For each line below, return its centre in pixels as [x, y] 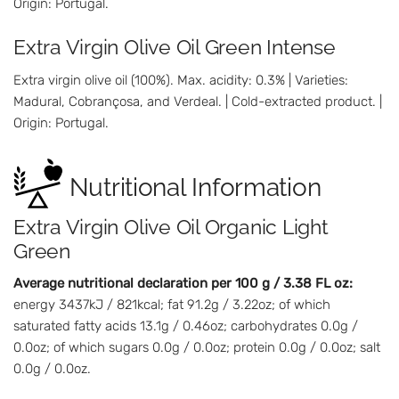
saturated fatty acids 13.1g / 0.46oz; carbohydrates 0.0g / [186, 326]
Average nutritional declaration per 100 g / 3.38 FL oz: [183, 284]
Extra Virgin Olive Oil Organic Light [171, 226]
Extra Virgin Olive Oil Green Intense [175, 46]
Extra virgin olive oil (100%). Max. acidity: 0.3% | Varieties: [181, 80]
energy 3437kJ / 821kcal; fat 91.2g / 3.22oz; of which [172, 305]
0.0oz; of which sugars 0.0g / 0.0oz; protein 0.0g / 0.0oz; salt [197, 348]
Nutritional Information [195, 187]
